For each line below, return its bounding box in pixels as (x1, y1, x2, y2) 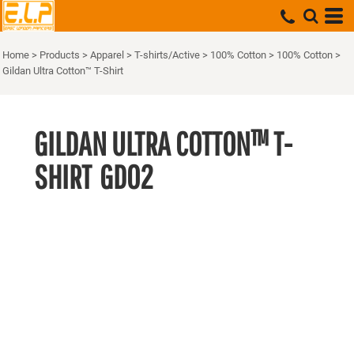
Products (40, 49, 80, 61)
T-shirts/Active (134, 49, 200, 61)
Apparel (90, 49, 124, 61)
